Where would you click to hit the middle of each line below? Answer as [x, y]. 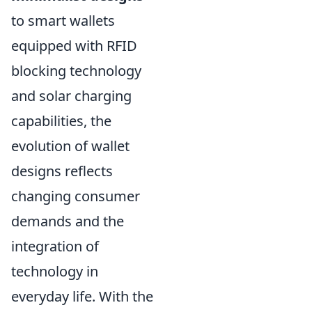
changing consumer [76, 196]
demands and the [68, 221]
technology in [55, 271]
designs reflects [62, 171]
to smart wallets [63, 21]
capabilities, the [61, 121]
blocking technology [76, 71]
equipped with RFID [74, 46]
